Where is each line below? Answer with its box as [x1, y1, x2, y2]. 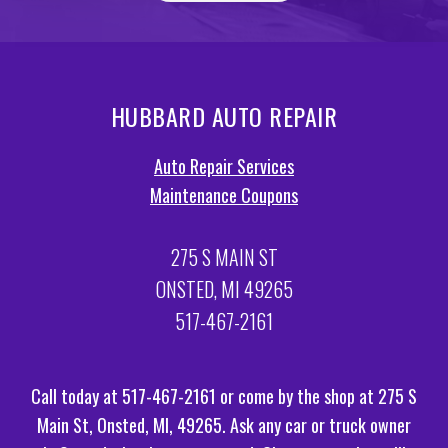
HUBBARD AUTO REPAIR [110, 98, 338, 135]
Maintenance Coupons [150, 182, 298, 209]
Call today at [31, 383, 122, 410]
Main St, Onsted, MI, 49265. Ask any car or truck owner [37, 412, 411, 439]
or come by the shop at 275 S [216, 383, 417, 410]
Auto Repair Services [154, 153, 294, 180]
